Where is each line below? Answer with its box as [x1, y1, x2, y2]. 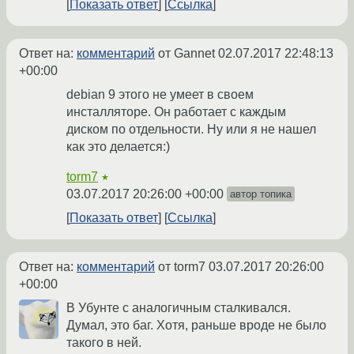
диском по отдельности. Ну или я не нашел [66, 122, 316, 137]
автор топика [230, 188, 292, 201]
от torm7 [155, 260, 209, 274]
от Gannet [155, 47, 218, 61]
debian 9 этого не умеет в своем [66, 88, 254, 102]
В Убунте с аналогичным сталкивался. [66, 301, 291, 315]
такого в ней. [66, 336, 141, 350]
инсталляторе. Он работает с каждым [66, 105, 286, 119]
